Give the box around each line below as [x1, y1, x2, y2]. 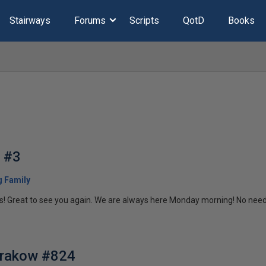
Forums [74, 15, 106, 26]
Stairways [9, 15, 50, 26]
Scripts [129, 15, 159, 26]
